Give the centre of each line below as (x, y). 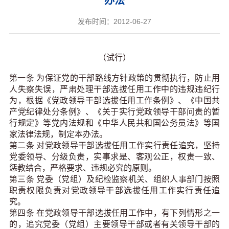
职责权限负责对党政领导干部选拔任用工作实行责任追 (114, 191)
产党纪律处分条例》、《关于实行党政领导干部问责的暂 (114, 112)
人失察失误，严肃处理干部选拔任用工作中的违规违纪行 (114, 89)
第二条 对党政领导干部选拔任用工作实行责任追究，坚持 (114, 146)
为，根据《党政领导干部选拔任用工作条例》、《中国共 (114, 101)
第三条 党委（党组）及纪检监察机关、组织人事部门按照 (114, 179)
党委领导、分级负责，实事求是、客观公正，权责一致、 (114, 157)
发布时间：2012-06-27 (114, 22)
